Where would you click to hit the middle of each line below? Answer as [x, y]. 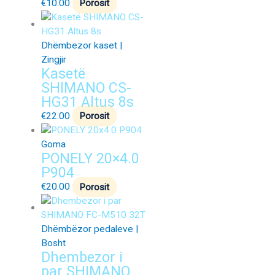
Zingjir [53, 59]
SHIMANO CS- [86, 87]
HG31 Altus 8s [87, 102]
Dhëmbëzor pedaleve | [89, 229]
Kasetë [63, 73]
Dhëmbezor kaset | [81, 45]
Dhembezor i [82, 258]
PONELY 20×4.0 [90, 159]
